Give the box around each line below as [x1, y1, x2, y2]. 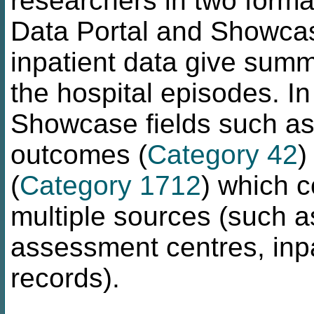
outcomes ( [11, 139, 147, 170]
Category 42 [147, 139, 298, 170]
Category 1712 [20, 170, 201, 200]
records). [11, 262, 120, 293]
